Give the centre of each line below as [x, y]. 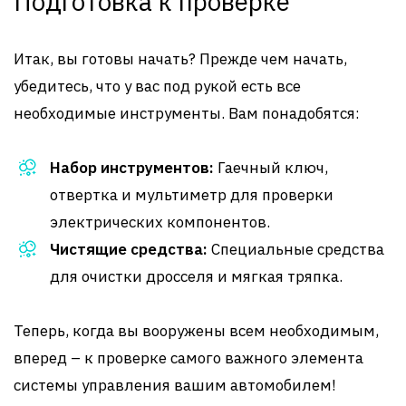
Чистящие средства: [129, 249]
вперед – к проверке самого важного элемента [188, 358]
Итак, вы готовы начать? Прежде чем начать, [180, 59]
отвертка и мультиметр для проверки [192, 195]
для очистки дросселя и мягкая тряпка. [196, 276]
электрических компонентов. [160, 222]
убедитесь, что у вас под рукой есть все [157, 86]
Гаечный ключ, [271, 168]
